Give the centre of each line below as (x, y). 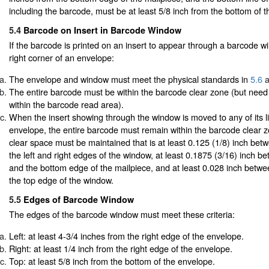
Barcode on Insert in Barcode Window (102, 30)
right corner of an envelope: (62, 58)
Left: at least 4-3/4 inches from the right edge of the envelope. (126, 235)
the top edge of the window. (61, 180)
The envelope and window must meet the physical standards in (130, 79)
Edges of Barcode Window (79, 200)
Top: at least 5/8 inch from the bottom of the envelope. (112, 261)
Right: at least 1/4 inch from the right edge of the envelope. (121, 248)
